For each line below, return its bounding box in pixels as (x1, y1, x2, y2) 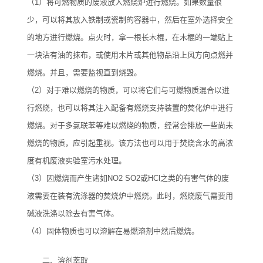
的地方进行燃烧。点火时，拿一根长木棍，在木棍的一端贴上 (26, 33, 233, 42)
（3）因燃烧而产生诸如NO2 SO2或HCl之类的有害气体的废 (26, 174, 229, 183)
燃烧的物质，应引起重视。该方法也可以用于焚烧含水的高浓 (26, 139, 233, 147)
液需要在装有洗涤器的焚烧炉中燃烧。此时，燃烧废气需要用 (26, 191, 233, 200)
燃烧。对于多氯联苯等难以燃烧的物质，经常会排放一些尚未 (26, 121, 233, 130)
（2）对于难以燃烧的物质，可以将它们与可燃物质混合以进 (26, 86, 230, 95)
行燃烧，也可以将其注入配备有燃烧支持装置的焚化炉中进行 (26, 103, 233, 112)
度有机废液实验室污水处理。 (26, 156, 126, 165)
